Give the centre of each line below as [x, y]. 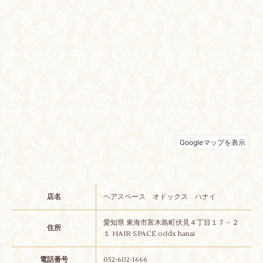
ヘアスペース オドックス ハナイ [160, 197]
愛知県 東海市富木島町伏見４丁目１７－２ [171, 222]
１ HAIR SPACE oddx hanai [149, 234]
